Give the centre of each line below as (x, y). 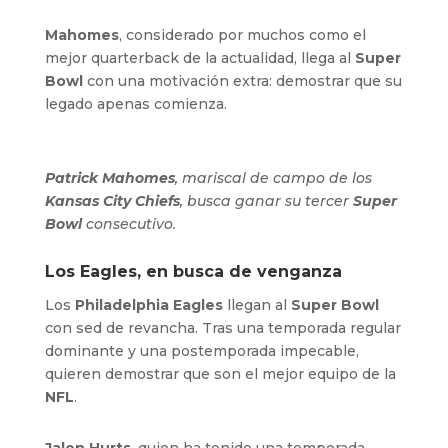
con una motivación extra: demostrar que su (242, 80)
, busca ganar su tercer (266, 200)
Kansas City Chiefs (112, 200)
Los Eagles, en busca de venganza (193, 271)
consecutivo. (128, 223)
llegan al (256, 304)
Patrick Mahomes (109, 177)
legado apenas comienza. (135, 103)
